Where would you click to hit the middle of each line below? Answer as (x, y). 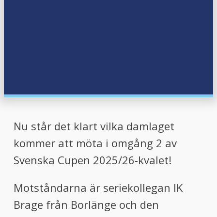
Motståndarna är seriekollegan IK (98, 187)
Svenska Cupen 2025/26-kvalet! (93, 160)
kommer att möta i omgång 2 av (95, 143)
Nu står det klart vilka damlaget (94, 126)
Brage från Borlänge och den (86, 204)
